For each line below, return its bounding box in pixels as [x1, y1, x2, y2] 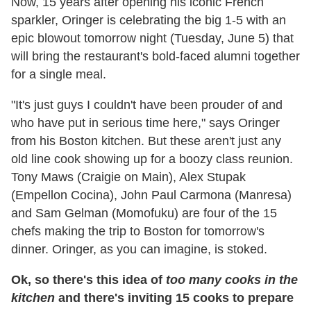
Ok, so [11, 272, 49, 287]
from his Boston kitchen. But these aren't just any [11, 133, 281, 148]
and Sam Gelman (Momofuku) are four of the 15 [11, 205, 277, 220]
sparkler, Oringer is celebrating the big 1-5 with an [11, 12, 286, 27]
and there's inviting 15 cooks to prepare [58, 290, 294, 305]
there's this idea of [53, 272, 166, 287]
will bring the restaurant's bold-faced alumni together [11, 49, 300, 63]
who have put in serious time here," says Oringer [11, 115, 280, 130]
